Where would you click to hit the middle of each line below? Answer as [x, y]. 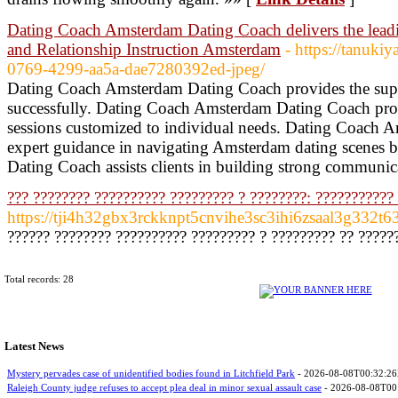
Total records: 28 [39, 279]
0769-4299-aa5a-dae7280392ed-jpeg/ [136, 69]
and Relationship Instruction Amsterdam [144, 49]
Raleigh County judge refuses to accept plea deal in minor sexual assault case [164, 387]
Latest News [34, 346]
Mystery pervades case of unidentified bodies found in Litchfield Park [151, 373]
